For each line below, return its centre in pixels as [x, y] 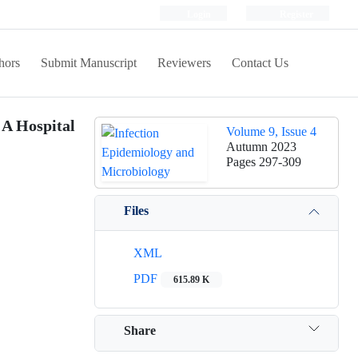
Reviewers [184, 63]
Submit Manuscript [89, 63]
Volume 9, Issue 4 [271, 131]
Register [295, 14]
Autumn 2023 [261, 147]
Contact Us [260, 63]
